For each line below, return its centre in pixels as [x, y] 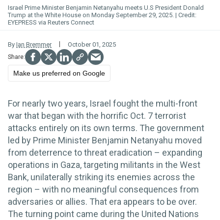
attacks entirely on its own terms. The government [106, 128]
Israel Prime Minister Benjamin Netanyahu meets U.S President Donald [106, 7]
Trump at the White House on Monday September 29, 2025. [92, 15]
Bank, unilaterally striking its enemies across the [101, 177]
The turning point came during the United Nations [103, 214]
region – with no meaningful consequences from [103, 189]
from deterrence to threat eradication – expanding [105, 152]
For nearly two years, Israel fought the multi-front [103, 103]
